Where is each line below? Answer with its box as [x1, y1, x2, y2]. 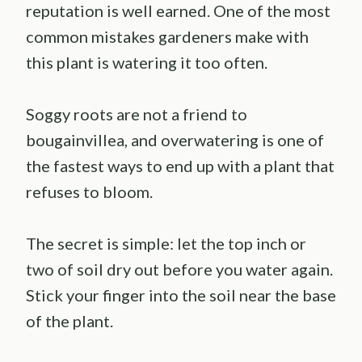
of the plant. [26, 310, 113, 330]
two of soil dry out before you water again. [26, 259, 333, 279]
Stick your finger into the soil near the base [26, 284, 336, 305]
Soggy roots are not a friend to [26, 103, 247, 124]
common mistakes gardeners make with [26, 26, 309, 46]
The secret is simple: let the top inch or [26, 233, 306, 253]
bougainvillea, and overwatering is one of [26, 129, 324, 149]
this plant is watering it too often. [26, 52, 267, 72]
